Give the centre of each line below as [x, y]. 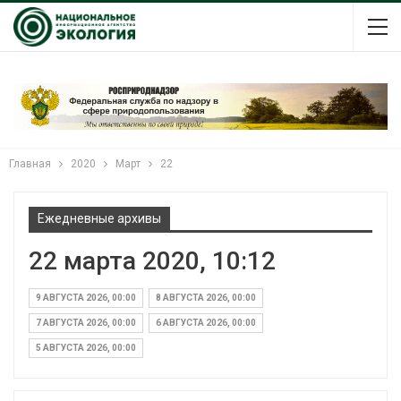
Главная [30, 163]
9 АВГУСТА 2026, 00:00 [86, 297]
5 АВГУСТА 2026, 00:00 [86, 347]
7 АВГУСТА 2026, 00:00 [86, 322]
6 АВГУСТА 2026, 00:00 [206, 322]
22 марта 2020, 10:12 [152, 260]
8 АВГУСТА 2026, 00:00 [206, 297]
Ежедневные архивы [99, 218]
